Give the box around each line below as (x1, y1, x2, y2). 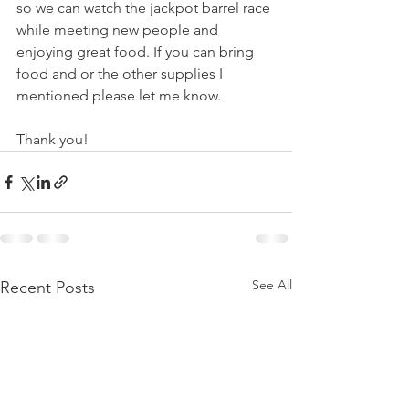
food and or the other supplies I (16, 65, 226, 82)
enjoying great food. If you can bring (16, 43, 257, 60)
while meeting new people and (16, 21, 222, 38)
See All (252, 277, 292, 293)
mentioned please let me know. (16, 87, 225, 104)
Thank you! (16, 131, 96, 148)
